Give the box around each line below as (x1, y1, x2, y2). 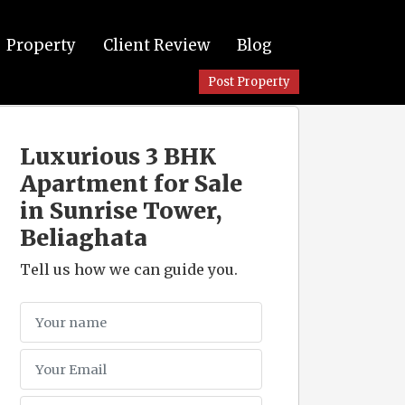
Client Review (103, 35, 210, 55)
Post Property (208, 74, 290, 89)
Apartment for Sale (20, 169, 242, 198)
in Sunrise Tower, (20, 196, 221, 225)
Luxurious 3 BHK (20, 142, 216, 171)
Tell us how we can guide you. (20, 260, 238, 278)
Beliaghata (20, 223, 147, 252)
